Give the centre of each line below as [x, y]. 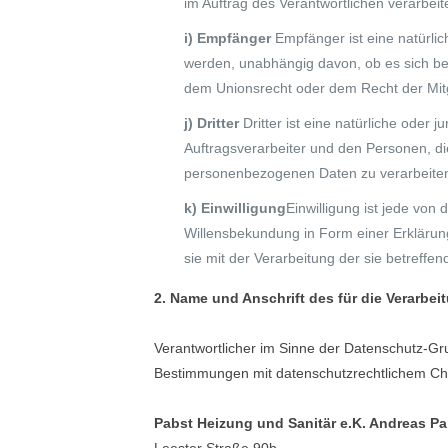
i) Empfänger [229, 38]
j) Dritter [213, 123]
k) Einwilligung [235, 208]
